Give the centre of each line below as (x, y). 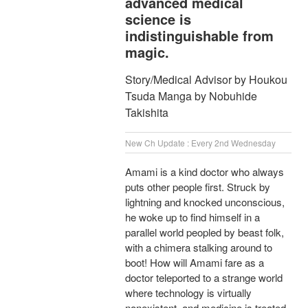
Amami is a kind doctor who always (205, 172)
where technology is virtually (188, 293)
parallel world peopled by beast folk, (205, 232)
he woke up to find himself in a (192, 217)
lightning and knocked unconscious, (205, 202)
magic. (147, 52)
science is (158, 19)
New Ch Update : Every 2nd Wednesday (200, 143)
